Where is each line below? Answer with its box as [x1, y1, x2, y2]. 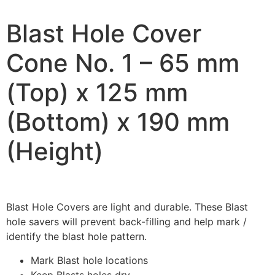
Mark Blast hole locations [31, 254, 148, 266]
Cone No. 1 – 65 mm [6, 47, 239, 78]
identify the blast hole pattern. [6, 230, 147, 243]
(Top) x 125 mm [6, 77, 188, 107]
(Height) [6, 136, 103, 166]
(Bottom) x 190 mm [6, 106, 230, 137]
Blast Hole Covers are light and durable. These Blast [6, 201, 248, 214]
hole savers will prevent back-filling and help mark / [6, 215, 247, 228]
